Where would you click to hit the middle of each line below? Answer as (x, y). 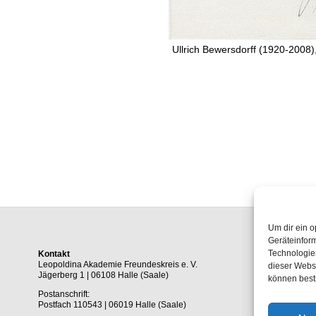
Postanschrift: (64, 294)
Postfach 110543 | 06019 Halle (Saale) (112, 305)
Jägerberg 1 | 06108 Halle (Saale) (103, 275)
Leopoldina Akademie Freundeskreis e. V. (118, 265)
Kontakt (54, 254)
